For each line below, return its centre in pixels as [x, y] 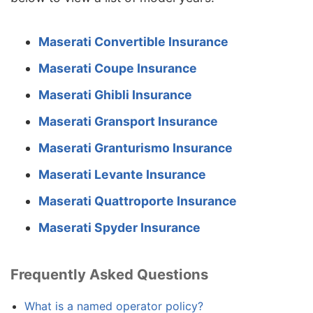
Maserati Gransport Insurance [128, 121]
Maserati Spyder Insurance [119, 227]
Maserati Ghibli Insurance [115, 94]
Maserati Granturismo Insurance [136, 147]
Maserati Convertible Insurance [133, 41]
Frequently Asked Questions [109, 274]
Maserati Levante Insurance [122, 174]
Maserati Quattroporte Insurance [138, 201]
